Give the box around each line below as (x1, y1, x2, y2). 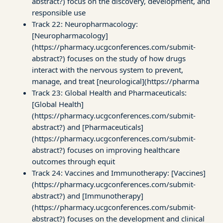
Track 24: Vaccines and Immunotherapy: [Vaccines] (32, 167, 206, 178)
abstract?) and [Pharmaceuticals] (32, 121, 143, 132)
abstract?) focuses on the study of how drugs (32, 53, 186, 63)
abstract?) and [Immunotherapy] (32, 190, 143, 201)
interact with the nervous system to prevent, (32, 64, 183, 75)
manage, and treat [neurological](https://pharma (32, 76, 199, 86)
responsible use (32, 7, 86, 17)
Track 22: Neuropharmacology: (32, 18, 138, 29)
